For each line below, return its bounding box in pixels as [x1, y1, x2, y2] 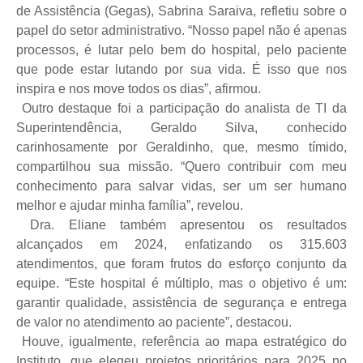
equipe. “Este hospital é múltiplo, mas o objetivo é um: [16, 275, 347, 290]
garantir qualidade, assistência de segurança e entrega [16, 295, 347, 310]
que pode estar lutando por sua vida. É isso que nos [16, 62, 347, 76]
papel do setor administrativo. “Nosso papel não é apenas [16, 23, 347, 37]
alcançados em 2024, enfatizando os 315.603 [16, 237, 347, 251]
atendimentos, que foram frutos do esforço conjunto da [16, 256, 347, 271]
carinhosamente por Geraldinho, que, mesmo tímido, [16, 139, 347, 154]
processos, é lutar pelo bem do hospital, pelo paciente [16, 42, 347, 57]
